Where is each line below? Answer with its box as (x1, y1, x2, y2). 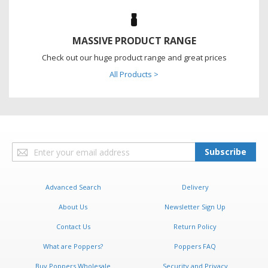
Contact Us (56, 222, 90, 232)
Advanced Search (45, 182, 101, 192)
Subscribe (205, 146, 246, 158)
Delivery (181, 182, 209, 192)
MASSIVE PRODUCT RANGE (72, 34, 196, 48)
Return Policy (173, 222, 217, 232)
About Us (59, 202, 87, 212)
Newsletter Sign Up (165, 202, 226, 212)
